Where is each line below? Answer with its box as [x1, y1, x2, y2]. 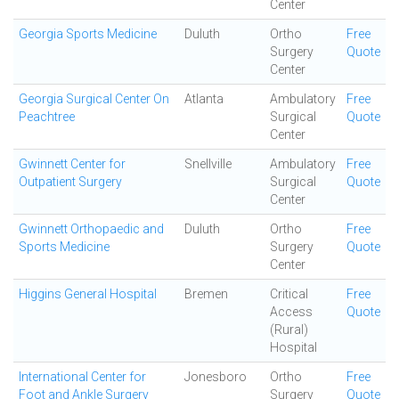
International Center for [19, 370, 146, 384]
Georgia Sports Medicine [19, 27, 157, 41]
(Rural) [270, 322, 308, 337]
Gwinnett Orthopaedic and [19, 222, 164, 236]
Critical [270, 287, 308, 301]
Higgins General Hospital [19, 287, 157, 301]
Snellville [184, 157, 232, 171]
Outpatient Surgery [19, 175, 122, 189]
